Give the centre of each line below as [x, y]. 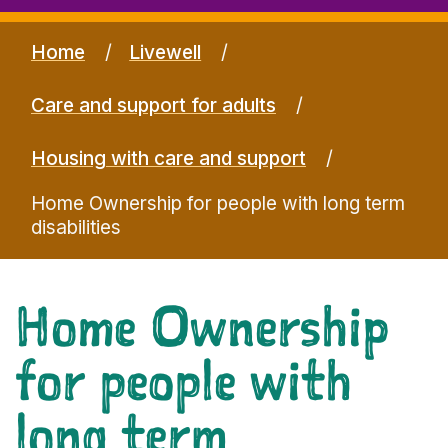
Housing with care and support [168, 158]
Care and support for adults [153, 105]
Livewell [165, 52]
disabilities [76, 227]
